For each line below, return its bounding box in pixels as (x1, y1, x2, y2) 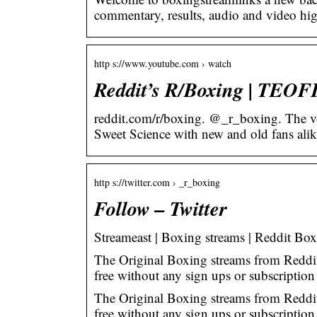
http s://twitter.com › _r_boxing (94, 175, 220, 189)
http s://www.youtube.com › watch (94, 56, 231, 70)
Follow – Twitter (94, 193, 227, 222)
